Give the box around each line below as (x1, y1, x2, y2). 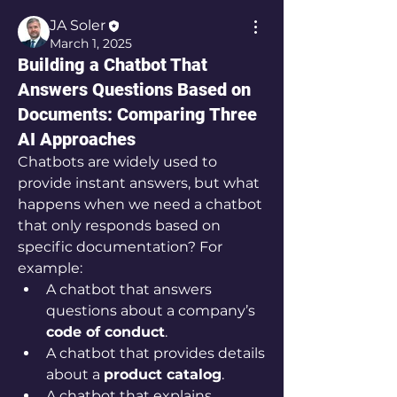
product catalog (104, 366, 222, 383)
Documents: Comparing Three (18, 104, 257, 125)
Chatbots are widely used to (18, 153, 217, 170)
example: (18, 260, 82, 276)
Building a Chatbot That (18, 54, 207, 75)
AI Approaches (18, 128, 136, 150)
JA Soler (50, 17, 105, 34)
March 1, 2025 (50, 35, 132, 51)
